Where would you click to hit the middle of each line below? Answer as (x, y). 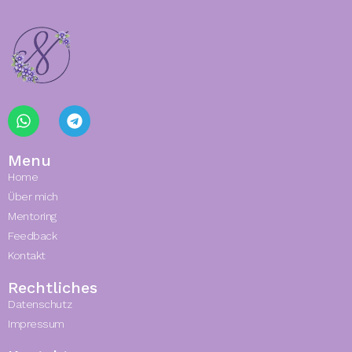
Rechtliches (53, 288)
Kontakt (27, 256)
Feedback (33, 236)
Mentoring (32, 216)
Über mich (33, 197)
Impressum (36, 324)
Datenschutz (40, 304)
